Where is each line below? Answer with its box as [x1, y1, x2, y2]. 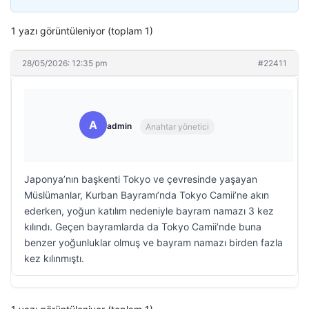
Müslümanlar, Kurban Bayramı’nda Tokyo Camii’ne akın [24, 189, 269, 201]
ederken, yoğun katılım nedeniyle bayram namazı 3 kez [24, 205, 274, 217]
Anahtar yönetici [146, 121, 209, 132]
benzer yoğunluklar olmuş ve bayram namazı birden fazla [24, 237, 283, 248]
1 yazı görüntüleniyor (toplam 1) [11, 25, 153, 37]
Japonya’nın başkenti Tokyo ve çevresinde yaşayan [24, 173, 257, 185]
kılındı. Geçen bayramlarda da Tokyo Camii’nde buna [24, 221, 261, 232]
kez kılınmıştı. [24, 252, 84, 264]
